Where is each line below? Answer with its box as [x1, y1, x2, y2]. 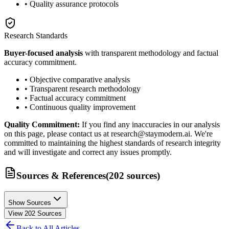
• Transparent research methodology [25, 84, 141, 94]
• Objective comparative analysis [25, 75, 130, 84]
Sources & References [16, 170, 106, 181]
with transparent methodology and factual [83, 49, 218, 58]
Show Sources [8, 198, 51, 207]
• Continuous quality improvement [25, 103, 135, 112]
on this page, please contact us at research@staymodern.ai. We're [4, 129, 213, 139]
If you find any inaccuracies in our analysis [80, 120, 220, 129]
